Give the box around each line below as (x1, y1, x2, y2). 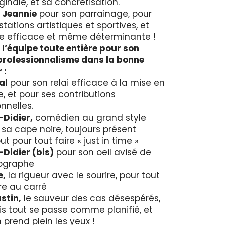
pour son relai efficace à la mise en (7, 77, 165, 89)
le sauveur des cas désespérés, (21, 192, 160, 204)
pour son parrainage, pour (36, 8, 152, 20)
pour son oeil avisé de (53, 146, 151, 158)
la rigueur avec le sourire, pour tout (5, 169, 160, 181)
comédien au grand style (32, 111, 146, 124)
